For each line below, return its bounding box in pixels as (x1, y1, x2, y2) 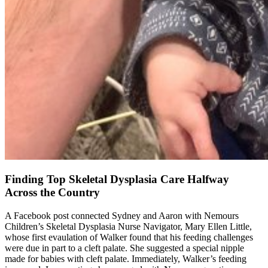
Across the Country (5, 186, 100, 199)
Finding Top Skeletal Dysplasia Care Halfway (5, 173, 229, 186)
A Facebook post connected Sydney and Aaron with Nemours (5, 211, 239, 221)
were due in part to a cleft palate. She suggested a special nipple (5, 243, 244, 254)
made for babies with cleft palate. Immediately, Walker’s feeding (5, 254, 246, 264)
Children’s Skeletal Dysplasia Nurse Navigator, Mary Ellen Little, (5, 221, 252, 232)
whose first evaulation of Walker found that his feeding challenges (5, 232, 253, 243)
